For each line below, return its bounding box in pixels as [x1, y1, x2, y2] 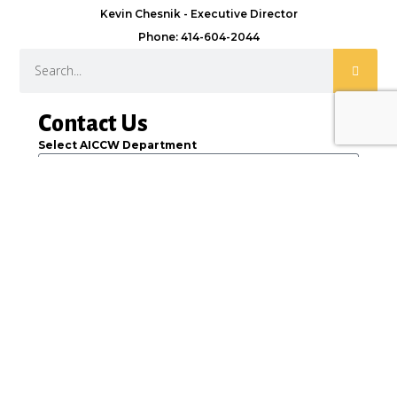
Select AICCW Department [37, 138, 197, 152]
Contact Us [37, 112, 148, 137]
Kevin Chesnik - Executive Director [99, 6, 298, 20]
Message [37, 292, 92, 307]
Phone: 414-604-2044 [137, 29, 260, 43]
